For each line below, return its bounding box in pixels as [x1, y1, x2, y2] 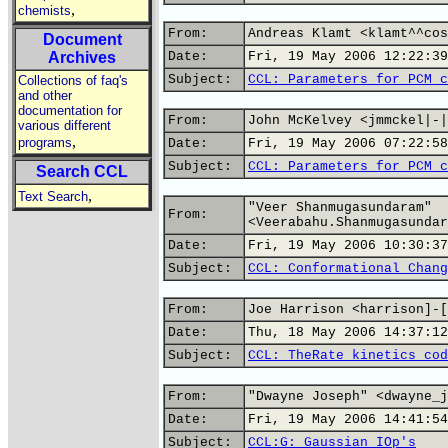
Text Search [18, 189, 88, 204]
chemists [18, 3, 71, 18]
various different [18, 118, 111, 133]
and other [18, 88, 72, 103]
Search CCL [36, 163, 128, 180]
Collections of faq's [18, 73, 128, 88]
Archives [48, 49, 116, 66]
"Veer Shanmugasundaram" [248, 200, 432, 215]
